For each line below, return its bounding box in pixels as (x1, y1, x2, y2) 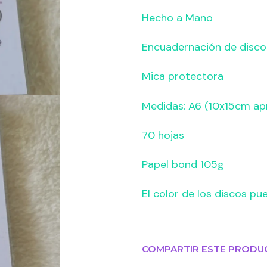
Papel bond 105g (141, 157, 224, 172)
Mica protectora (141, 69, 223, 84)
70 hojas (141, 128, 184, 142)
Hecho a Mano (141, 10, 213, 25)
